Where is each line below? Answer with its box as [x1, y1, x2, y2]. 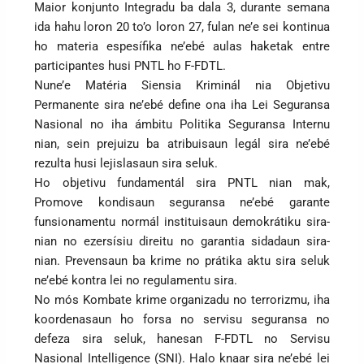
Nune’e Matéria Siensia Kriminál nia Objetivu [34, 77, 330, 93]
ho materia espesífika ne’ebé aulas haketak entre [34, 38, 330, 54]
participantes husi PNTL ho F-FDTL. [34, 58, 227, 73]
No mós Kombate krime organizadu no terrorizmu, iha [34, 292, 330, 307]
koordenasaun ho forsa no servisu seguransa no [34, 311, 330, 327]
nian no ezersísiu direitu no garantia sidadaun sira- [34, 233, 330, 249]
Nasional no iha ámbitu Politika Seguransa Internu [34, 116, 330, 132]
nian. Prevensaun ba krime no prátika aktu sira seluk [34, 253, 330, 268]
